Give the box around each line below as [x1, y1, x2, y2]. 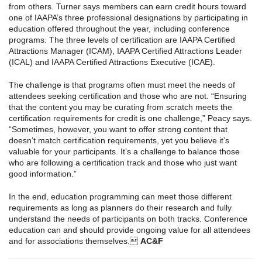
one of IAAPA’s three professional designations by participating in [9, 13, 248, 23]
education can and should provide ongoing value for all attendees [9, 225, 250, 235]
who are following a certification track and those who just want [9, 158, 237, 168]
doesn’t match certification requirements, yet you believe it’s [9, 136, 229, 146]
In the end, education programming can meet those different [9, 192, 232, 202]
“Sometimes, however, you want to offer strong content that [9, 125, 227, 135]
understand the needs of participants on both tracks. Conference [9, 214, 247, 224]
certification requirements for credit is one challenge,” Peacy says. [9, 113, 252, 123]
